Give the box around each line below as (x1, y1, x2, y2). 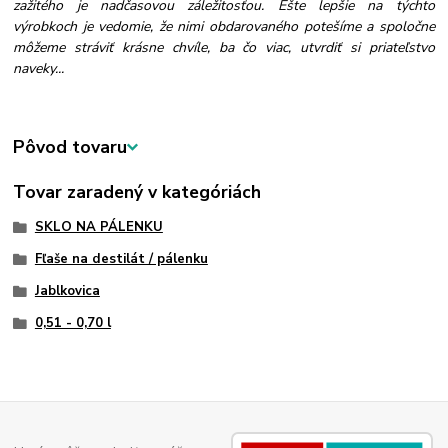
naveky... (13, 59, 65, 79)
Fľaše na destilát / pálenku (34, 250, 208, 269)
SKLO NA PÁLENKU (34, 218, 163, 237)
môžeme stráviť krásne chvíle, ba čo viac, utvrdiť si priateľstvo (13, 38, 435, 58)
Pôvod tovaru (13, 135, 128, 160)
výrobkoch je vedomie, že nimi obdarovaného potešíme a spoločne (13, 17, 435, 37)
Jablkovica (34, 281, 100, 300)
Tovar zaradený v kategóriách (13, 180, 262, 205)
